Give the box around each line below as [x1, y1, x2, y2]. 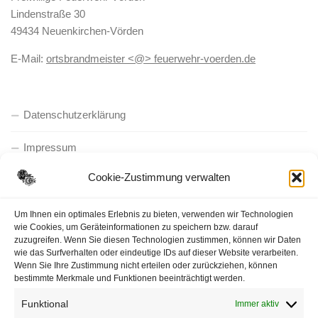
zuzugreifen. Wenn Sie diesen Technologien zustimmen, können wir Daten [14, 235, 301, 245]
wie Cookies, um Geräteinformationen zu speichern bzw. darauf [14, 222, 258, 232]
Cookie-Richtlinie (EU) [23, 173, 126, 186]
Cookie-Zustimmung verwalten [88, 170, 230, 183]
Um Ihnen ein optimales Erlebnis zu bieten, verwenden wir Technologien [14, 209, 293, 219]
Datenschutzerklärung [23, 108, 126, 121]
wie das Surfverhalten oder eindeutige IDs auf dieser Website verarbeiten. [14, 248, 298, 258]
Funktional [21, 298, 68, 309]
